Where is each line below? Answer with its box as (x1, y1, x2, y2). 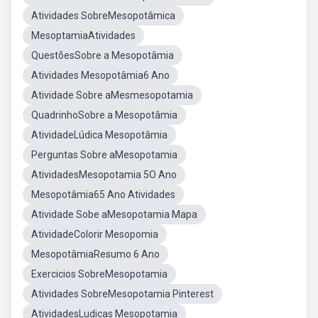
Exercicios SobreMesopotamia (31, 268, 168, 280)
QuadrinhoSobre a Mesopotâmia (31, 109, 177, 121)
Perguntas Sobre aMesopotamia (31, 149, 177, 160)
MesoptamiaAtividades (31, 30, 136, 41)
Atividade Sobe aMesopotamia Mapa (31, 209, 197, 220)
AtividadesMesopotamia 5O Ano (31, 169, 177, 180)
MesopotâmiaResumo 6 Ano (31, 248, 160, 260)
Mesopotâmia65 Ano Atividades (31, 189, 175, 200)
